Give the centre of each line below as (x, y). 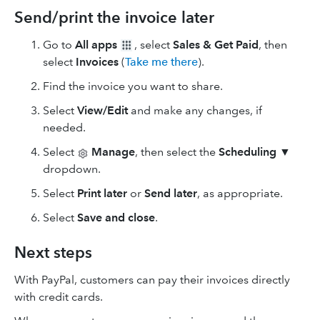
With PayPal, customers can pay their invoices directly (152, 280)
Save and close (116, 218)
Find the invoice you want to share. (133, 86)
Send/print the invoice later (114, 18)
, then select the (177, 152)
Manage (113, 152)
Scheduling (247, 152)
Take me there (161, 62)
